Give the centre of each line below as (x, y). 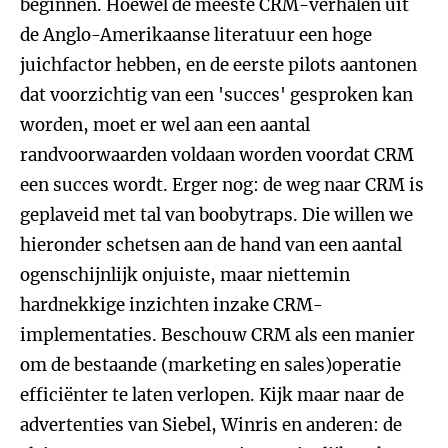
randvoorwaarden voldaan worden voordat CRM (217, 155)
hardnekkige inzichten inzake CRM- (171, 305)
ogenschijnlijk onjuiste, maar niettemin (185, 275)
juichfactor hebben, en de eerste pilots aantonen (218, 65)
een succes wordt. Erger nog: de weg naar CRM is (222, 185)
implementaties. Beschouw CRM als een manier (217, 335)
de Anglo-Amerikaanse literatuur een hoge (196, 35)
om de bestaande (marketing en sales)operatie (210, 365)
